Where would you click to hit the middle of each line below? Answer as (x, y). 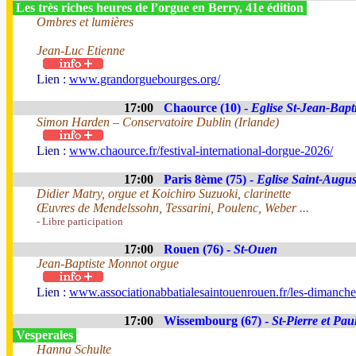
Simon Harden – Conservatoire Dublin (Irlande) (158, 122)
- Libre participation (80, 221)
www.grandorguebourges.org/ (145, 79)
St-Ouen (255, 249)
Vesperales (44, 335)
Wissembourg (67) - (218, 321)
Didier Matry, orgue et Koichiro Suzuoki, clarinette (164, 193)
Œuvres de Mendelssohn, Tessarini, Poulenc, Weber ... (173, 208)
